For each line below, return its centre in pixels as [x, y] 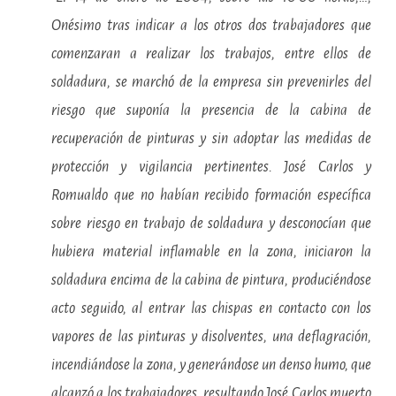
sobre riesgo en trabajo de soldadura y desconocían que [211, 224]
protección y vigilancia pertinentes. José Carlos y [211, 167]
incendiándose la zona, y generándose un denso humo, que [211, 365]
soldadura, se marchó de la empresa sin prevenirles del [211, 82]
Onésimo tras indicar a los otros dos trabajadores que [211, 26]
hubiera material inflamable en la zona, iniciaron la [211, 252]
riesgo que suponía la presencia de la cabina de [211, 110]
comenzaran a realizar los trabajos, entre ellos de [211, 54]
